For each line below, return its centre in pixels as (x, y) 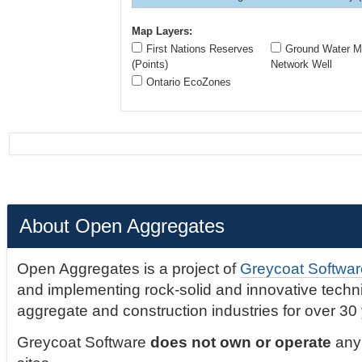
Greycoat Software (84, 342)
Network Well (301, 65)
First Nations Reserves (200, 49)
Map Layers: (162, 32)
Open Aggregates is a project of (129, 269)
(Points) (149, 65)
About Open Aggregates (122, 226)
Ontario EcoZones (188, 82)
